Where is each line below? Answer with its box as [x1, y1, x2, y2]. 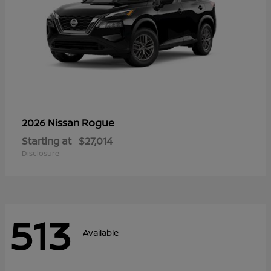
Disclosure [22, 148, 59, 158]
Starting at [22, 134, 71, 148]
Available [83, 227, 119, 239]
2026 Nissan [22, 116, 82, 129]
